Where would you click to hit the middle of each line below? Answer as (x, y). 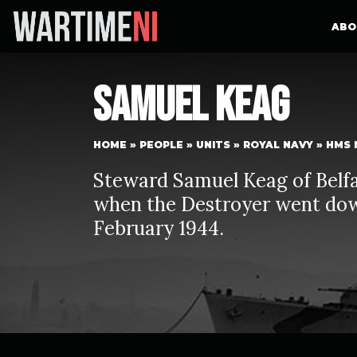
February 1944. (159, 228)
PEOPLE (161, 145)
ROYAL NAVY (278, 145)
